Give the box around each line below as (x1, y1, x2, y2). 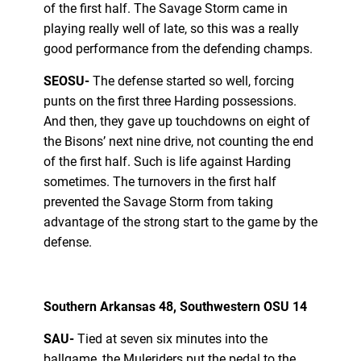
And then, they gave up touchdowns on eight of (43, 113, 310, 129)
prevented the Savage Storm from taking (43, 193, 273, 210)
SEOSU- (43, 73, 93, 89)
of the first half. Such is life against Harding (43, 153, 291, 169)
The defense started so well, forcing (92, 73, 294, 89)
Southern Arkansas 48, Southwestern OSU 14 (43, 298, 307, 314)
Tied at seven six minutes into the (73, 330, 268, 346)
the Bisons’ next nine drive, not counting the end (43, 133, 313, 149)
